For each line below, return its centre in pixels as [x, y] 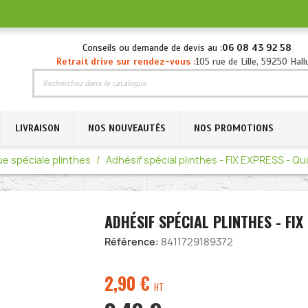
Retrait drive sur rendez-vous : [126, 62]
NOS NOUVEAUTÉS [127, 128]
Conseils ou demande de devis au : [152, 48]
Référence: [131, 242]
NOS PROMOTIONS [234, 128]
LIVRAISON [37, 128]
